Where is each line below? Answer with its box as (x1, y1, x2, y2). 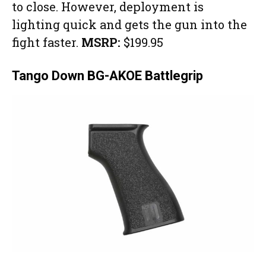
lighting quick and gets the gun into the (12, 16, 247, 32)
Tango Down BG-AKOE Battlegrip (12, 68, 203, 83)
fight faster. (12, 34, 81, 50)
